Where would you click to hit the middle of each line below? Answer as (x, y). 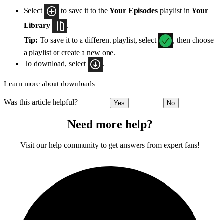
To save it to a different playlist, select (99, 40)
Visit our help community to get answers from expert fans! (110, 145)
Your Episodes (134, 10)
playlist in (175, 10)
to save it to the (84, 10)
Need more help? (110, 124)
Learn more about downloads (49, 83)
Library (37, 25)
